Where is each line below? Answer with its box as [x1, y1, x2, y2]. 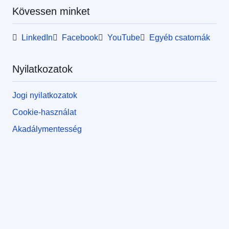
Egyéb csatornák [149, 33, 210, 42]
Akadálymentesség [12, 125, 82, 133]
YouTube [107, 33, 140, 42]
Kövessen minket [12, 6, 90, 17]
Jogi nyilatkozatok [12, 91, 77, 100]
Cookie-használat [12, 108, 76, 117]
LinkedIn [21, 33, 53, 42]
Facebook [62, 33, 98, 42]
